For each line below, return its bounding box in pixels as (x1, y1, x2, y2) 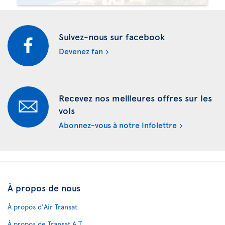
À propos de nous (8, 181, 80, 194)
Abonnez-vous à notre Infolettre (59, 119, 177, 130)
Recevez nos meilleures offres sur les (59, 91, 212, 104)
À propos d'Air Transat (8, 201, 77, 211)
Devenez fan (59, 45, 103, 56)
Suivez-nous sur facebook (59, 30, 165, 43)
